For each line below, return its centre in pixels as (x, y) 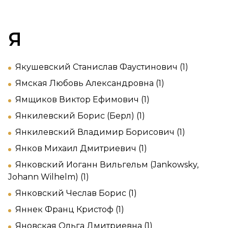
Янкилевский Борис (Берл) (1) (80, 116)
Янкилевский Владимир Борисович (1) (100, 132)
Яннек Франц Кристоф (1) (70, 209)
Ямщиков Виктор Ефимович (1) (82, 99)
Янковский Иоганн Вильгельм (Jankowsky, (107, 164)
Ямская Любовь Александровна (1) (90, 83)
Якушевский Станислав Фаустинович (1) (102, 67)
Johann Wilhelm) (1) (49, 177)
